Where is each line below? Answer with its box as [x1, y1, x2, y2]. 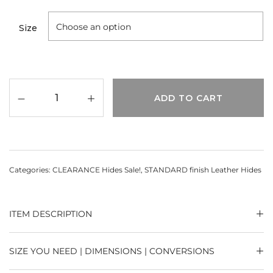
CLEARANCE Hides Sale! [52, 165, 141, 174]
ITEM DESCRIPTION [9, 208, 92, 219]
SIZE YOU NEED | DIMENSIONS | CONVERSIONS [9, 245, 214, 257]
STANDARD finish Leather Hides [144, 165, 261, 174]
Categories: [9, 165, 52, 174]
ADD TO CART [154, 92, 223, 104]
